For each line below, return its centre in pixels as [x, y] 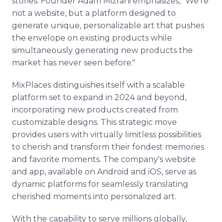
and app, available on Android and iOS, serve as [104, 172]
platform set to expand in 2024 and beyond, [99, 97]
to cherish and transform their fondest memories [108, 147]
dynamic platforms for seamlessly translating [100, 184]
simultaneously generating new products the [102, 50]
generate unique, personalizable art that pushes [108, 26]
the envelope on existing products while [92, 38]
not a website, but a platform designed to [94, 13]
